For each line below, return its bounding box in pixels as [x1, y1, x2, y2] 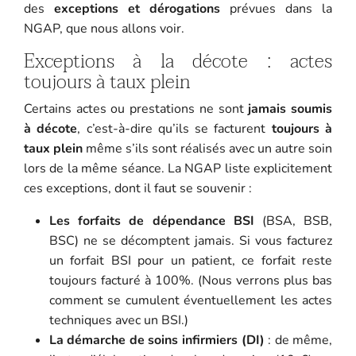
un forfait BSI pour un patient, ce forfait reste [48, 251, 333, 269]
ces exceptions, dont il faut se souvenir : [23, 179, 252, 197]
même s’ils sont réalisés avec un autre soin [83, 139, 333, 157]
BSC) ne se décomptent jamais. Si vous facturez [48, 231, 333, 250]
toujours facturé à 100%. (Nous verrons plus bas [48, 271, 333, 289]
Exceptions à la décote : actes [23, 44, 333, 78]
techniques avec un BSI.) [48, 311, 188, 329]
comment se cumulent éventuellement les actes [48, 291, 333, 309]
